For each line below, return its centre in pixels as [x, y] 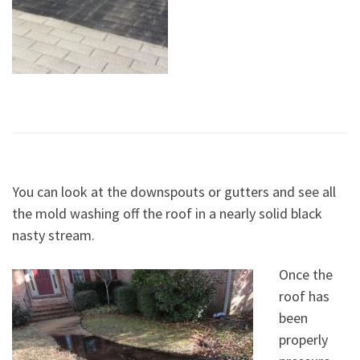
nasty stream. [53, 235]
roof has [304, 297]
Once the [305, 275]
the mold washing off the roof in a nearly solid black [167, 213]
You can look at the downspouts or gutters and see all [174, 191]
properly [303, 340]
